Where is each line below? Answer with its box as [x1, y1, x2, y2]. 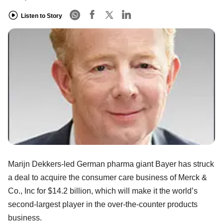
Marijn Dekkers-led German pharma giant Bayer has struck [8, 159, 214, 168]
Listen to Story [21, 12, 62, 19]
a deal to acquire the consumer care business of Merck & [8, 173, 207, 182]
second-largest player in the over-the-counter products [8, 200, 198, 209]
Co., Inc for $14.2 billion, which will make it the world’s [8, 186, 198, 195]
